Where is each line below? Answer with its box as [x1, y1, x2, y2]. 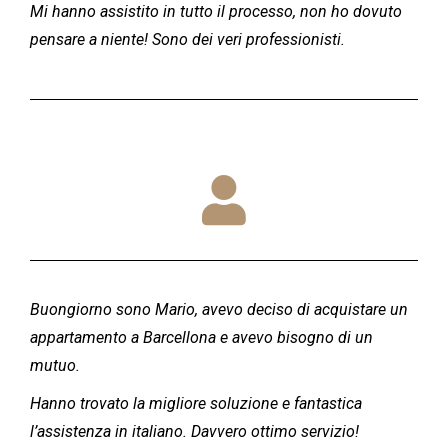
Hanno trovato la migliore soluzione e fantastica [30, 394, 362, 413]
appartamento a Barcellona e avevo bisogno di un [30, 328, 373, 347]
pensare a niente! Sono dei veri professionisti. [30, 30, 345, 49]
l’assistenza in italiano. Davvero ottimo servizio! [30, 422, 359, 441]
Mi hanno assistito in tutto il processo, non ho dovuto [30, 2, 402, 21]
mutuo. [30, 356, 80, 375]
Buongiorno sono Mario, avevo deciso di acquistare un [30, 300, 408, 319]
